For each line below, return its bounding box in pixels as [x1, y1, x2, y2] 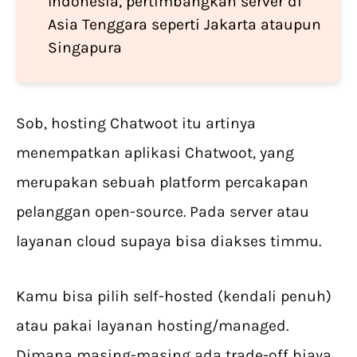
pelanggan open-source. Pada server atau [16, 202, 309, 222]
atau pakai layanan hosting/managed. [16, 316, 288, 335]
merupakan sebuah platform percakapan [16, 173, 308, 192]
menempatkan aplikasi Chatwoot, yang [16, 143, 294, 163]
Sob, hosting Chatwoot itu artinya [16, 114, 256, 133]
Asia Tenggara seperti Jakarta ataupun [48, 15, 321, 34]
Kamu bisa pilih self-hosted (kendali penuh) [16, 287, 331, 306]
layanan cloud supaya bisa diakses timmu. [16, 232, 325, 251]
